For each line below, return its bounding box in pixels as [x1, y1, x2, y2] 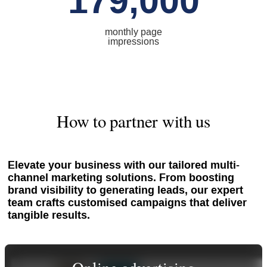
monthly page [105, 25, 162, 38]
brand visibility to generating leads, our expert [7, 183, 243, 198]
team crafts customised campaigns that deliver [7, 195, 247, 211]
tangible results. [7, 208, 90, 223]
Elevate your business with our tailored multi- [7, 158, 240, 173]
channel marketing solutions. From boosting [7, 170, 234, 186]
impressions [108, 35, 159, 48]
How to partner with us [57, 109, 210, 132]
